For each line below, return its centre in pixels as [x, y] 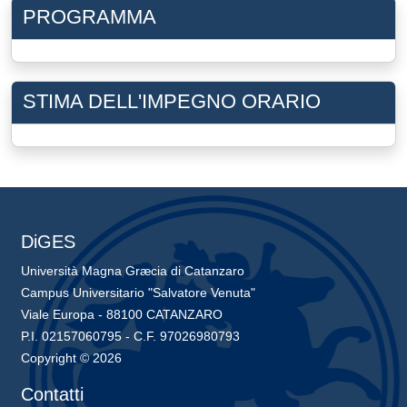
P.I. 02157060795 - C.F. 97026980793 [131, 336]
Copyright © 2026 [72, 357]
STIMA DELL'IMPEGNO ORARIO [172, 101]
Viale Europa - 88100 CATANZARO [122, 314]
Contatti [53, 394]
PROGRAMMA [89, 16]
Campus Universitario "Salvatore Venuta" [139, 292]
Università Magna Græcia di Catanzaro [133, 270]
